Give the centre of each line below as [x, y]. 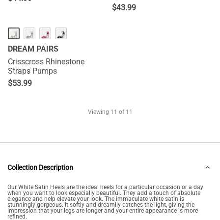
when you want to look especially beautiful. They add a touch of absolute [104, 193]
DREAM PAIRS [33, 49]
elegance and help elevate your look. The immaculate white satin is [96, 199]
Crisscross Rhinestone [46, 62]
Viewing [99, 112]
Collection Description [40, 167]
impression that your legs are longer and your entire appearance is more [103, 211]
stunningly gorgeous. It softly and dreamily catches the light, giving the [101, 205]
